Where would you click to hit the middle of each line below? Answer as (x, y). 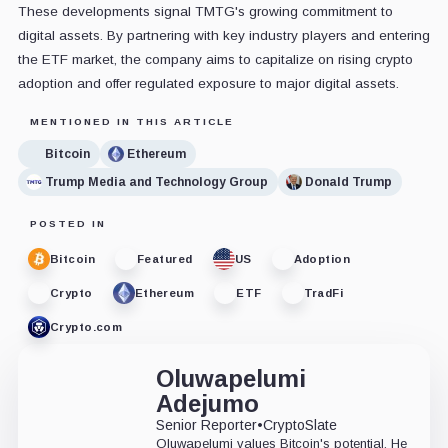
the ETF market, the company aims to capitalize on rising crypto (215, 60)
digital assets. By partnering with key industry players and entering (223, 36)
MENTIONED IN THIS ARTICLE (131, 122)
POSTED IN (67, 224)
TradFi (323, 292)
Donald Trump (348, 181)
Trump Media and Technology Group (156, 181)
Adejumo (207, 404)
